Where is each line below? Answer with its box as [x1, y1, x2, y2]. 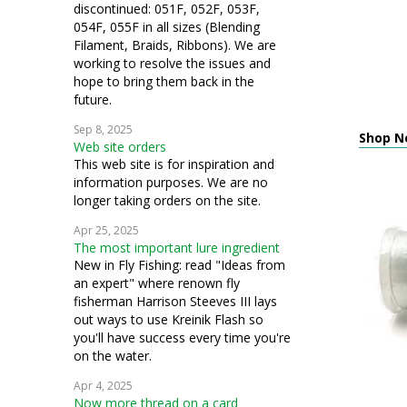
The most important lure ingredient [74, 239, 280, 256]
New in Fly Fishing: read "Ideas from [74, 256, 285, 273]
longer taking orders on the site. [74, 192, 261, 209]
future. [74, 91, 112, 108]
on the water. [74, 347, 152, 364]
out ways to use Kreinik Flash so [74, 311, 263, 328]
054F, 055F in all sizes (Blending [74, 18, 260, 35]
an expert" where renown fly [74, 274, 240, 292]
